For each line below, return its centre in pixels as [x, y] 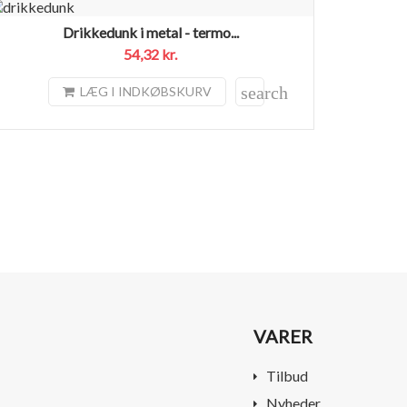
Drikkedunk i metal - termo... [150, 32]
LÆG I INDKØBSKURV [146, 92]
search [265, 92]
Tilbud [287, 375]
